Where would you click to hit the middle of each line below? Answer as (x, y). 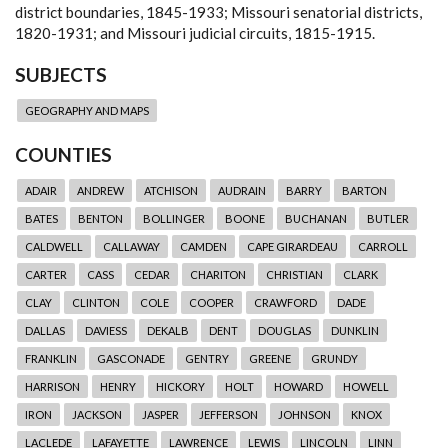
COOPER (211, 302)
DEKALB (168, 330)
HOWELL (366, 386)
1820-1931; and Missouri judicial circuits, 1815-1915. (195, 33)
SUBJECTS (61, 74)
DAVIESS (106, 330)
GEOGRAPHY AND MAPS (87, 110)
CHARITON (218, 274)
